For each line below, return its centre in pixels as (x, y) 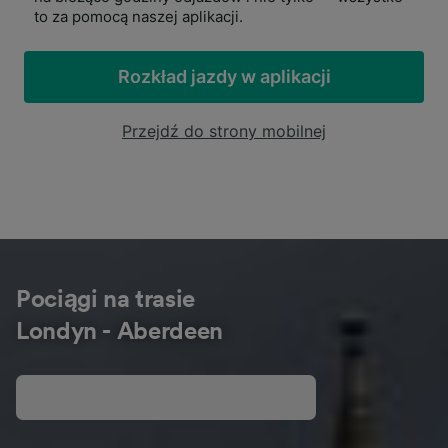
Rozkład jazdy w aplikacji (224, 76)
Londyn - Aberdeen (119, 332)
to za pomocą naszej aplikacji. (138, 16)
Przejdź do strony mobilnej (224, 131)
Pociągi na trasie (105, 300)
